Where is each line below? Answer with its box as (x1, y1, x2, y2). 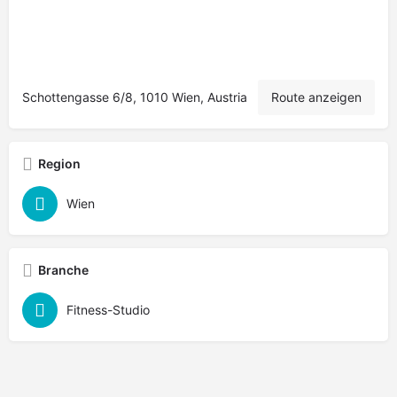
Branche (38, 262, 89, 277)
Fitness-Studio (66, 302, 150, 317)
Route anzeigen (271, 90, 362, 105)
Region (38, 156, 81, 171)
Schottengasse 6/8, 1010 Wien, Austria (22, 90, 247, 105)
